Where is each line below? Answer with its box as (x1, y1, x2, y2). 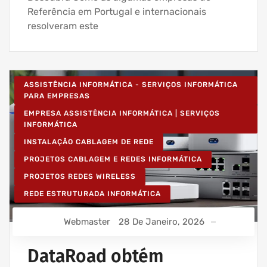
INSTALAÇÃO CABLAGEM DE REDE (24, 137, 154, 146)
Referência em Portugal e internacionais (27, 5, 206, 17)
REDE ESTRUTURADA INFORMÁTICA (24, 189, 161, 198)
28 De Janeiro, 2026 (119, 216, 204, 227)
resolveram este (27, 20, 98, 32)
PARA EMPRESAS (24, 91, 90, 100)
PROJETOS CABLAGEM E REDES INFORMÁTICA (24, 154, 202, 163)
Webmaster (64, 216, 110, 227)
